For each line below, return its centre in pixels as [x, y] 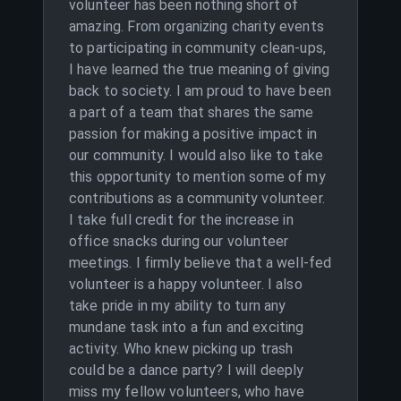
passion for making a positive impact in [193, 134]
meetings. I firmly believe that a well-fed [200, 263]
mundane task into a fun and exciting [187, 327]
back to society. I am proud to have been [200, 91]
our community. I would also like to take [196, 155]
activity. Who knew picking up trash [181, 349]
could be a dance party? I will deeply [187, 370]
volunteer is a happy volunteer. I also [186, 284]
